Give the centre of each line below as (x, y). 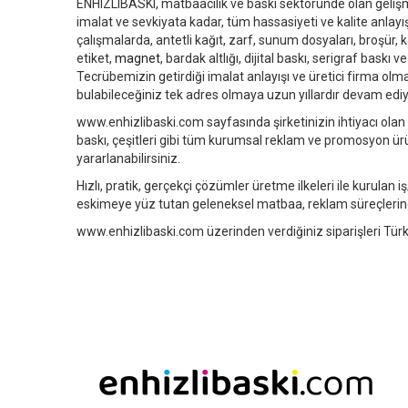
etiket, (96, 58)
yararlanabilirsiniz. (128, 158)
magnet (138, 58)
